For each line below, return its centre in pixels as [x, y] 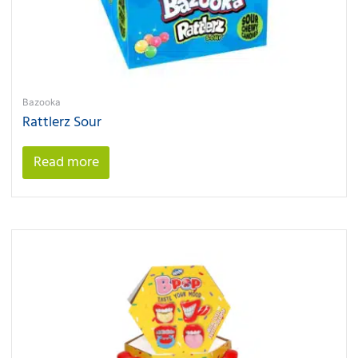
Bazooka [42, 102]
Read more [66, 162]
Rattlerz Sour [62, 122]
